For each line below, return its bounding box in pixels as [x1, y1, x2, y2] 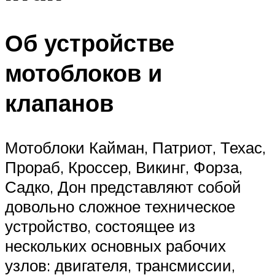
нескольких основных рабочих [5, 236, 226, 256]
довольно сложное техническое [5, 196, 235, 217]
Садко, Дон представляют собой [5, 177, 241, 197]
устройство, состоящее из [5, 216, 195, 236]
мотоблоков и [5, 58, 162, 88]
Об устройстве [5, 28, 174, 58]
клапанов [5, 88, 114, 118]
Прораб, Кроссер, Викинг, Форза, [5, 157, 242, 177]
